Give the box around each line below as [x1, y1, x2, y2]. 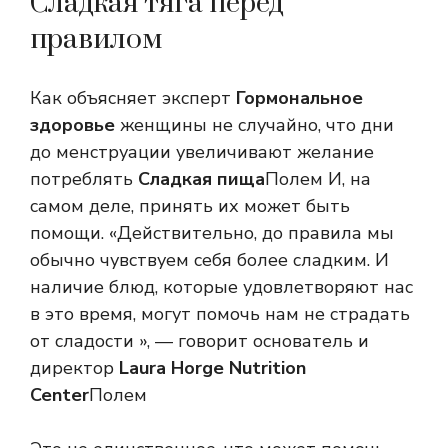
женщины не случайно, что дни [115, 113, 394, 138]
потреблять [30, 167, 133, 192]
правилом [30, 22, 162, 58]
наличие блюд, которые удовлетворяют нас [30, 275, 413, 300]
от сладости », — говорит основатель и [30, 329, 369, 354]
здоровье [30, 113, 115, 138]
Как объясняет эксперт [30, 86, 236, 111]
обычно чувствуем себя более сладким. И [30, 248, 389, 273]
